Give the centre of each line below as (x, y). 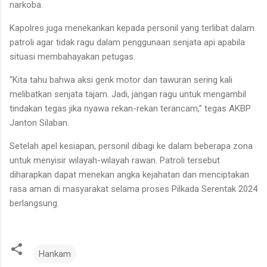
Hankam (55, 254)
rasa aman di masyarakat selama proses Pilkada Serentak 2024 (133, 189)
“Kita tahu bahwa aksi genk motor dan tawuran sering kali (121, 80)
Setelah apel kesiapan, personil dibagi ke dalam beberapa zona (131, 146)
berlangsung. (34, 203)
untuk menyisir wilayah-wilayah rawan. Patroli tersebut (115, 160)
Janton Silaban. (39, 122)
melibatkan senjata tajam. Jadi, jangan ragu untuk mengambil (128, 94)
